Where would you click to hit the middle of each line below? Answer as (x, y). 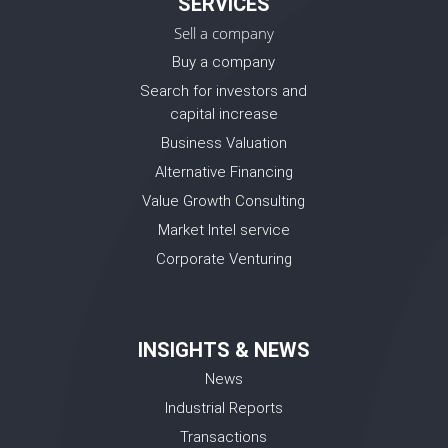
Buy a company (224, 62)
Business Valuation (223, 143)
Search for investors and (224, 91)
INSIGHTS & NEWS (223, 350)
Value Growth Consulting (224, 201)
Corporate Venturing (223, 259)
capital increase (223, 114)
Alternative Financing (223, 172)
